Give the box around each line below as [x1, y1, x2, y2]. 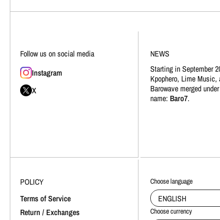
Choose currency [150, 206, 192, 216]
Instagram [32, 67, 62, 78]
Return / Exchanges [20, 207, 80, 218]
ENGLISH [158, 192, 186, 204]
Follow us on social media [20, 48, 94, 59]
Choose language [150, 176, 192, 186]
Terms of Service [20, 193, 71, 204]
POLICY [20, 176, 44, 187]
